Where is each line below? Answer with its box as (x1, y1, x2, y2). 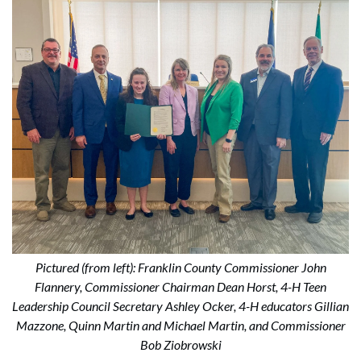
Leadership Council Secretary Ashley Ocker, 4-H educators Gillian (12, 298, 349, 314)
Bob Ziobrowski (139, 337, 222, 353)
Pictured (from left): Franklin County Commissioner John (35, 259, 326, 276)
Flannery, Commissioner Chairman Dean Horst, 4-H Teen (35, 279, 326, 295)
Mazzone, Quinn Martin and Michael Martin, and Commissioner (15, 317, 346, 334)
